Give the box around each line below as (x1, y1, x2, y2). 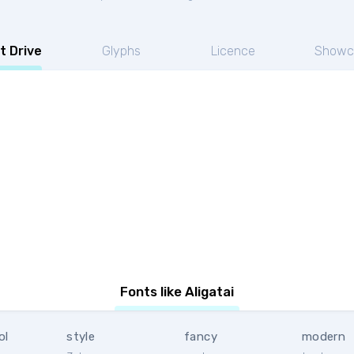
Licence (210, 43, 255, 58)
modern (301, 330, 346, 344)
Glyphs (101, 43, 141, 58)
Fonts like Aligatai (120, 284, 234, 299)
